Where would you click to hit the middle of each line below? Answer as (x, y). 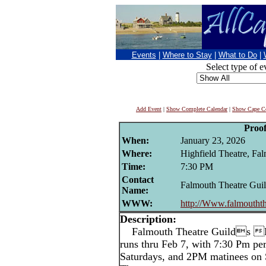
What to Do (237, 55)
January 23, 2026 (213, 140)
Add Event (149, 109)
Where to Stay (187, 55)
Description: (148, 219)
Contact (138, 180)
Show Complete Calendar (197, 109)
